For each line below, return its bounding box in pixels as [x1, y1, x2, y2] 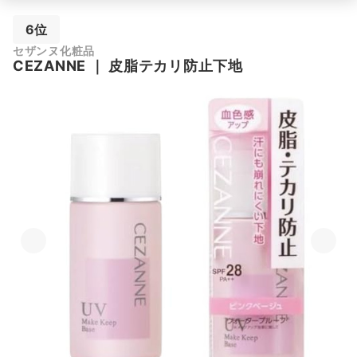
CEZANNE [13, 57, 87, 74]
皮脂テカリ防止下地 [108, 57, 243, 74]
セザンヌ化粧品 [13, 44, 96, 57]
